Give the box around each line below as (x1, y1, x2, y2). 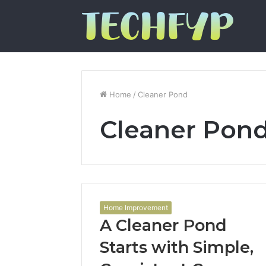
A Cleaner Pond (100, 216, 227, 235)
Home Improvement (103, 203, 168, 212)
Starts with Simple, (100, 237, 254, 257)
